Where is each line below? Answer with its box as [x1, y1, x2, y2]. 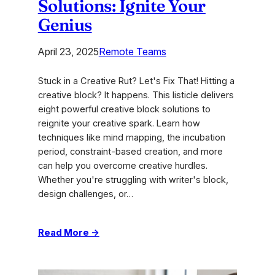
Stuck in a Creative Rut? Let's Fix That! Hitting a [37, 76, 234, 87]
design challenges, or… [37, 188, 133, 200]
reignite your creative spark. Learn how [37, 118, 200, 130]
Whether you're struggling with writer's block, [37, 174, 228, 186]
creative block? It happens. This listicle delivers [37, 90, 234, 101]
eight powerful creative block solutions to [37, 104, 211, 115]
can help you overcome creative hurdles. [37, 160, 207, 172]
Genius [37, 14, 92, 36]
